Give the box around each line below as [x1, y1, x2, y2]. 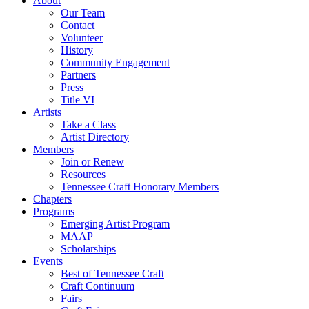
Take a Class [61, 119, 116, 131]
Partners [61, 69, 96, 81]
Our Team [61, 7, 105, 19]
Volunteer [61, 32, 103, 44]
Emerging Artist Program [61, 218, 170, 230]
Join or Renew [61, 156, 124, 168]
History [61, 44, 93, 57]
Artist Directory [61, 131, 129, 143]
